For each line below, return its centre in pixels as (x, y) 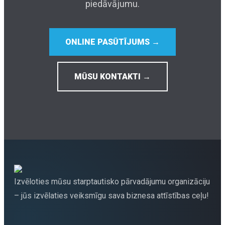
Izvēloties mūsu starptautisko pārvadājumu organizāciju (112, 182)
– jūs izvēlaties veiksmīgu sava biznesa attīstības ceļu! (111, 196)
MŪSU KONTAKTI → (113, 77)
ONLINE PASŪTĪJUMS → (113, 42)
